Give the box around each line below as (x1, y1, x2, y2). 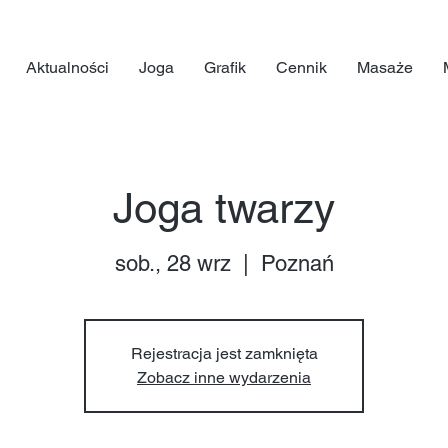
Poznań (260, 250, 334, 276)
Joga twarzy (113, 184, 335, 232)
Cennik (276, 58, 327, 77)
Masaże (357, 58, 413, 77)
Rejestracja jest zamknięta (130, 343, 318, 363)
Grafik (204, 58, 246, 77)
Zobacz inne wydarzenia (137, 367, 311, 387)
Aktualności (26, 58, 109, 77)
